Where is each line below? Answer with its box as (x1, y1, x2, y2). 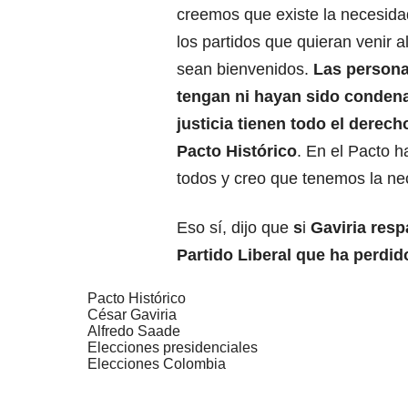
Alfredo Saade (87, 323, 180, 340)
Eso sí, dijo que (177, 219, 289, 238)
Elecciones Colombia (87, 356, 226, 372)
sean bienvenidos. (177, 60, 313, 79)
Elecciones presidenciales (87, 340, 258, 356)
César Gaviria (87, 307, 177, 323)
